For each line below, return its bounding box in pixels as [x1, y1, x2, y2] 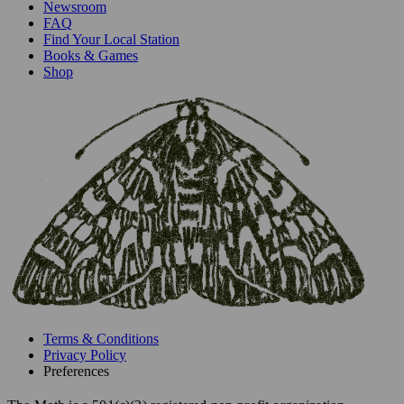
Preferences [43, 363, 109, 379]
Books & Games [43, 47, 138, 63]
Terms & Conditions [43, 330, 159, 346]
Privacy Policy [43, 346, 126, 363]
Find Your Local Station [43, 31, 179, 47]
